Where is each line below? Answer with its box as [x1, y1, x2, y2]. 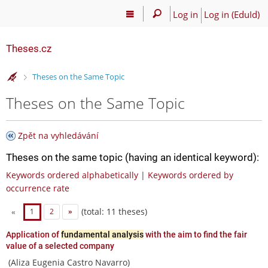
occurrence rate [6, 182, 69, 194]
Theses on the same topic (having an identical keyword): [6, 151, 259, 163]
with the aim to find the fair [144, 229, 247, 239]
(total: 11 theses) [78, 205, 147, 217]
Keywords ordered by [148, 169, 233, 181]
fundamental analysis [61, 229, 144, 239]
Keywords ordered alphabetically [6, 169, 138, 181]
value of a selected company [6, 240, 114, 251]
